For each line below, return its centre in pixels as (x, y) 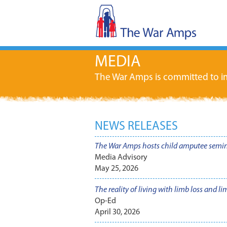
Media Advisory (121, 158)
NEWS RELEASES (136, 127)
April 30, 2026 (117, 213)
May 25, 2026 (117, 169)
